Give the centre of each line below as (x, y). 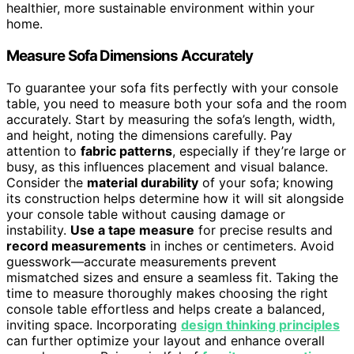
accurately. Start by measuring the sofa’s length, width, (171, 119)
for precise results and (264, 230)
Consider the (47, 182)
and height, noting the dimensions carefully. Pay (149, 135)
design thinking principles (260, 324)
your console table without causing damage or (146, 214)
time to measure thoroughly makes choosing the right (167, 293)
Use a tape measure (132, 230)
